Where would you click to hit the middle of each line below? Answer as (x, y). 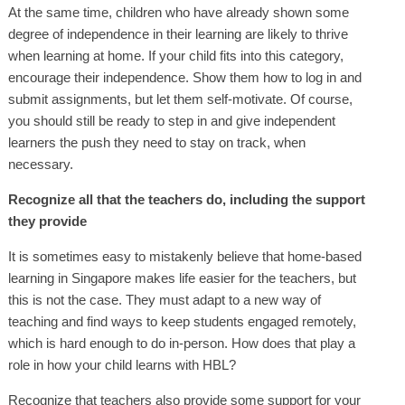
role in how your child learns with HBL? (123, 365)
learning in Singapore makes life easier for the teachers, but (182, 278)
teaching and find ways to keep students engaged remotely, (182, 322)
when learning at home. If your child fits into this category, (175, 56)
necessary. (42, 165)
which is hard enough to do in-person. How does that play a (181, 344)
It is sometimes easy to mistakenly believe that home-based (184, 257)
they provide (47, 221)
